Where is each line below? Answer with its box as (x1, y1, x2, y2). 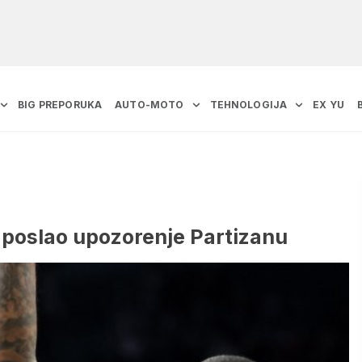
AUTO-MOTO (115, 99, 184, 112)
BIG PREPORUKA (18, 99, 103, 112)
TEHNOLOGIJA (209, 99, 288, 112)
